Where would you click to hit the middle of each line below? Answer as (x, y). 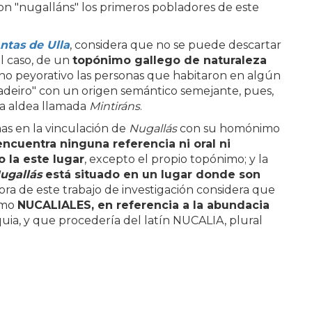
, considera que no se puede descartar (175, 45)
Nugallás (154, 128)
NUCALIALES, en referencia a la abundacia (143, 205)
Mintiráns (115, 106)
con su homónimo (230, 128)
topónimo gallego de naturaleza (170, 60)
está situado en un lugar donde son (153, 174)
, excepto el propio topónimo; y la (176, 159)
